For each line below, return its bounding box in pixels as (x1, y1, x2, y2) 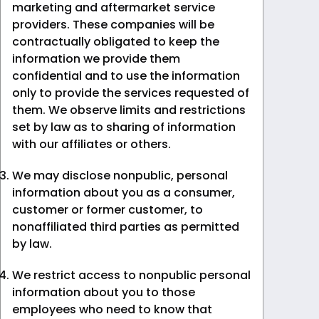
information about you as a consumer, (12, 184, 235, 201)
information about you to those (12, 283, 195, 300)
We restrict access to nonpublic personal (12, 266, 251, 283)
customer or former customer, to (12, 201, 203, 218)
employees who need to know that (12, 300, 212, 318)
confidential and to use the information (12, 67, 240, 84)
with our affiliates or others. (12, 135, 171, 152)
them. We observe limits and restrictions (12, 101, 246, 118)
